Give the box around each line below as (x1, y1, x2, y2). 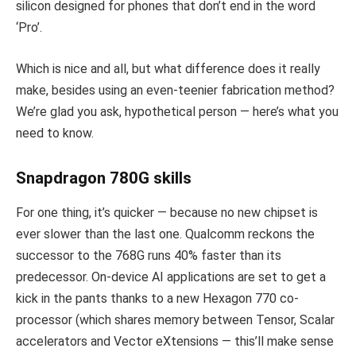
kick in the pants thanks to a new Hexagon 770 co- (16, 291, 299, 307)
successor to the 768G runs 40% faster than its (16, 248, 281, 264)
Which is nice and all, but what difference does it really (16, 60, 320, 76)
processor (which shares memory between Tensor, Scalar (16, 312, 335, 328)
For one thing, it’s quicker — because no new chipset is (16, 205, 318, 221)
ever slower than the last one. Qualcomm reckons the (16, 226, 315, 242)
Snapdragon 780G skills (16, 168, 192, 188)
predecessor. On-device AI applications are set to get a (16, 269, 326, 285)
